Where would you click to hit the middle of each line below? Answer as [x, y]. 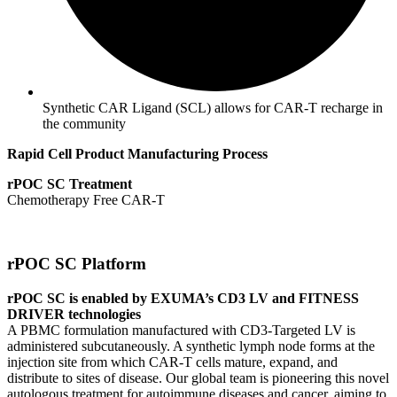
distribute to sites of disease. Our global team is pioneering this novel [198, 378]
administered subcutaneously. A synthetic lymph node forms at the [191, 346]
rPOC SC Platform [77, 264]
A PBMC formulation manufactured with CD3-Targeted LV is [181, 330]
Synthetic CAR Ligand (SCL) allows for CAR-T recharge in [213, 107]
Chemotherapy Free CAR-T [86, 199]
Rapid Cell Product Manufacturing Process [137, 153]
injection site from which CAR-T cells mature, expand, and [172, 362]
